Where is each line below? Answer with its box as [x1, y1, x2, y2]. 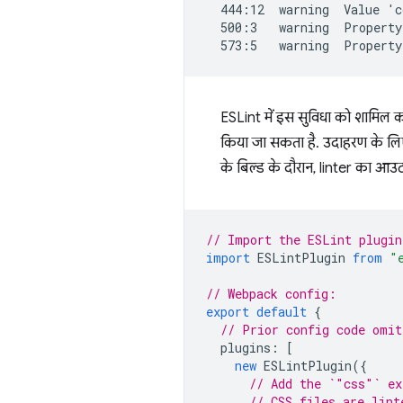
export [206, 303, 249, 320]
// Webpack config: [206, 285, 336, 302]
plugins [220, 339, 271, 356]
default [256, 303, 307, 320]
